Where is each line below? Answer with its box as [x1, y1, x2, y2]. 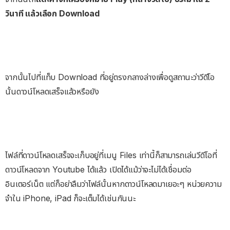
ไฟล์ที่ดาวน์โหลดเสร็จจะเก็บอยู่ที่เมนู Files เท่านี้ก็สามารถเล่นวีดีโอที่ [5, 149, 217, 160]
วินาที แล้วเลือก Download [5, 8, 100, 18]
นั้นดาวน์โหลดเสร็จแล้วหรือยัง [5, 86, 99, 97]
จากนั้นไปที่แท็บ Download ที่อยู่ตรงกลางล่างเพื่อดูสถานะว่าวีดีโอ [5, 71, 215, 82]
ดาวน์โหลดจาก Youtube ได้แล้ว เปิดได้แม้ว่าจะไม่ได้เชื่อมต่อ [5, 164, 191, 175]
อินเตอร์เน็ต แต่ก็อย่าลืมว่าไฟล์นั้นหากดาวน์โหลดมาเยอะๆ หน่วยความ [5, 178, 222, 189]
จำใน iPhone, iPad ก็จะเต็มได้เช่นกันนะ [5, 193, 136, 203]
